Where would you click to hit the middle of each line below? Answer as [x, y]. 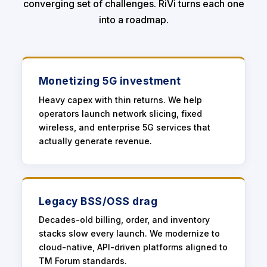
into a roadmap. [133, 20]
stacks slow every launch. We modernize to [129, 234]
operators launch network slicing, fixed [120, 113]
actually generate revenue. [95, 141]
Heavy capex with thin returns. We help [120, 100]
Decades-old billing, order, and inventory [124, 220]
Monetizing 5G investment [110, 81]
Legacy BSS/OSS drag [98, 201]
